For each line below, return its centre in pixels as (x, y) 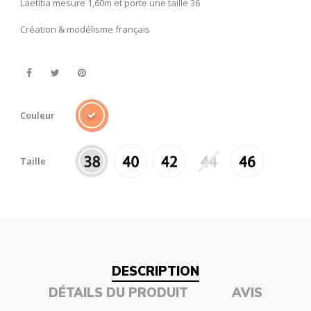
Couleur (37, 116)
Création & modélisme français (85, 30)
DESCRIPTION (155, 271)
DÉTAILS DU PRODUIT (118, 293)
